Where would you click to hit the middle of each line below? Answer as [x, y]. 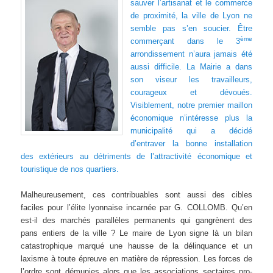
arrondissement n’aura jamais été [191, 54]
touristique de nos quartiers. [70, 169]
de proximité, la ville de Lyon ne [191, 15]
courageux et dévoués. [191, 92]
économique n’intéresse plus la [191, 118]
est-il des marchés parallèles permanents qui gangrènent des [136, 220]
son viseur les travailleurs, [191, 79]
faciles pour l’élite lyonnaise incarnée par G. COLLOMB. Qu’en [136, 207]
